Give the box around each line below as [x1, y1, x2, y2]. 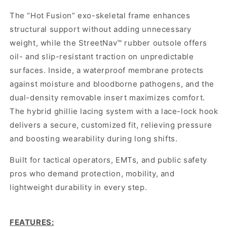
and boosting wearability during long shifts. [10, 134, 178, 144]
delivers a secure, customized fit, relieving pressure [10, 120, 212, 130]
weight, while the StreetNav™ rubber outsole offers [10, 38, 208, 48]
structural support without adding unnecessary [10, 24, 192, 34]
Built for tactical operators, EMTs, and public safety [10, 155, 207, 165]
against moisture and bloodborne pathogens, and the [10, 79, 215, 89]
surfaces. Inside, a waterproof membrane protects [10, 65, 204, 75]
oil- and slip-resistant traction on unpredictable [10, 52, 194, 62]
